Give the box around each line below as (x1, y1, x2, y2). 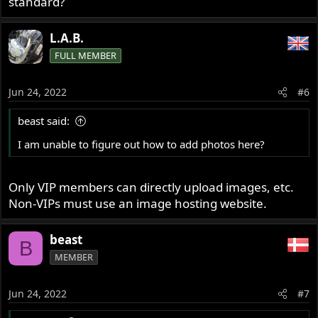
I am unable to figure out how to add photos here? (18, 136, 265, 151)
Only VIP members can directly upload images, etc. (9, 179, 295, 196)
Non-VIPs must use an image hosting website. (9, 195, 268, 212)
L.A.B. (50, 30, 84, 47)
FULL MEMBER (55, 49, 117, 62)
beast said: (18, 113, 70, 128)
